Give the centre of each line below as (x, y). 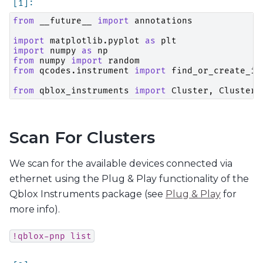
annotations (163, 21)
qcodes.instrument (84, 70)
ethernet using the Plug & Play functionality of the (129, 179)
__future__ (66, 21)
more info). (35, 210)
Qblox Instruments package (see (87, 194)
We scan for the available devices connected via (121, 164)
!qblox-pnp (39, 236)
